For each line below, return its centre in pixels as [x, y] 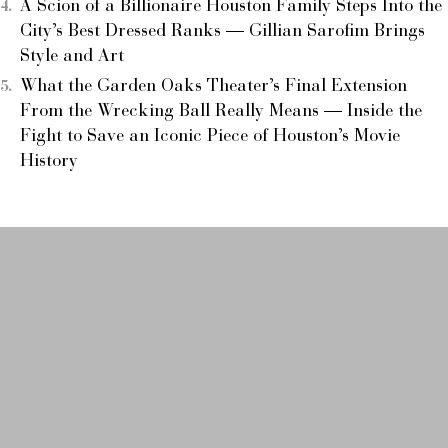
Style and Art [72, 57]
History [49, 162]
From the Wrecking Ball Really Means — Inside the [221, 112]
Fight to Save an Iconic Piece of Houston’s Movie [210, 137]
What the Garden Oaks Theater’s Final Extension [213, 87]
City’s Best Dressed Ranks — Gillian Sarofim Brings [222, 32]
